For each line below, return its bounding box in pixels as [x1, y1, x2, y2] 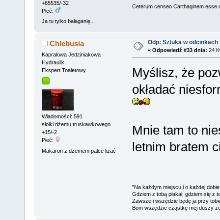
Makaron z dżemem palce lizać [41, 147, 116, 154]
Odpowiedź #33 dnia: [152, 47, 207, 53]
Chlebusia [50, 39, 84, 48]
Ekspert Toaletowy [41, 67, 86, 73]
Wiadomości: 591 [41, 113, 82, 120]
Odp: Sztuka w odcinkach [147, 38, 218, 46]
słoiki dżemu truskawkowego [41, 121, 110, 128]
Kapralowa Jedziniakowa [41, 51, 101, 57]
